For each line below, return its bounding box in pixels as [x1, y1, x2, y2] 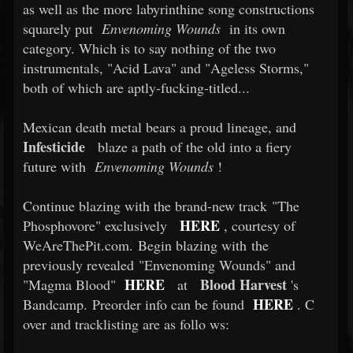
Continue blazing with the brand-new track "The [23, 196, 299, 215]
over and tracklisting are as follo [23, 314, 206, 333]
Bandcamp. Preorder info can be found [23, 295, 249, 314]
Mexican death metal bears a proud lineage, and [23, 117, 296, 136]
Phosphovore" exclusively [23, 216, 167, 235]
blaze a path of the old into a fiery [94, 137, 292, 156]
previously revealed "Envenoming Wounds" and [23, 255, 295, 274]
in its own [221, 19, 285, 38]
